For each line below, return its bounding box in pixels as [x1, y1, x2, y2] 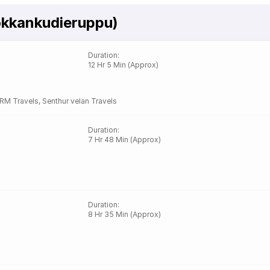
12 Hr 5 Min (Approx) [88, 60, 159, 69]
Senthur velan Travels [70, 96, 117, 105]
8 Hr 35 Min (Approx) [88, 210, 162, 219]
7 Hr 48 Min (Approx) [88, 135, 162, 144]
